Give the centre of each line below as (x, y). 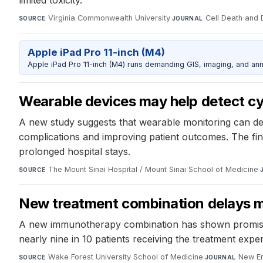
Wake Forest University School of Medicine (125, 257)
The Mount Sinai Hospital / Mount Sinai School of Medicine (153, 170)
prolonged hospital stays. (75, 152)
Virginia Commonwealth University (109, 18)
